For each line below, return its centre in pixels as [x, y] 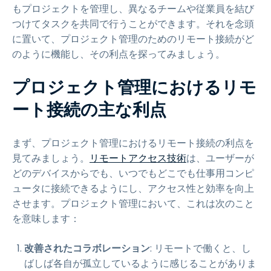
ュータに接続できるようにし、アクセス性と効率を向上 [133, 188]
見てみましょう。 [51, 158]
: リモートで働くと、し [201, 248]
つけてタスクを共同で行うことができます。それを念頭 [133, 24]
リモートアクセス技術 [138, 158]
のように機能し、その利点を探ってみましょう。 [119, 54]
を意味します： [46, 219]
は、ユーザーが [220, 158]
